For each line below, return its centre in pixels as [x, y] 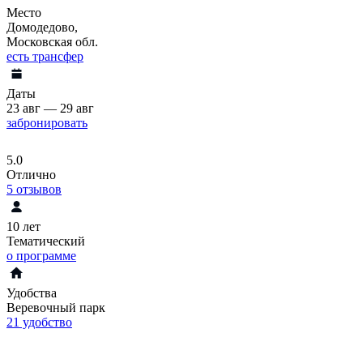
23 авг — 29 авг [50, 108]
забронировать [47, 122]
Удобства [32, 293]
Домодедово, [42, 27]
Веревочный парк [56, 307]
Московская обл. [52, 41]
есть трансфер [45, 56]
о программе [41, 255]
